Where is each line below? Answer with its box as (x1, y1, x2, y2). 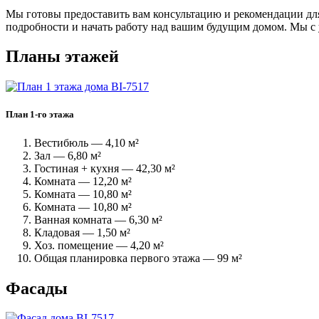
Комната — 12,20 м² (34, 174, 132, 187)
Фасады (6, 278, 68, 298)
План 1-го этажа (6, 109, 74, 120)
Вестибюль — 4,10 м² (34, 136, 139, 149)
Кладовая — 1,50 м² (34, 226, 130, 239)
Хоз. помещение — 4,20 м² (34, 239, 164, 251)
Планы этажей (6, 47, 119, 66)
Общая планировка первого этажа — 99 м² (34, 251, 242, 264)
